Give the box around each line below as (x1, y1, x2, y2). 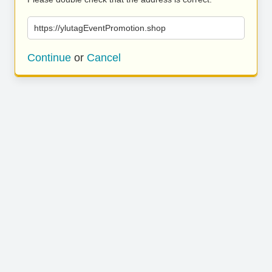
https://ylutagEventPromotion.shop (34, 23, 166, 33)
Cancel (87, 52, 121, 64)
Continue (27, 52, 71, 64)
